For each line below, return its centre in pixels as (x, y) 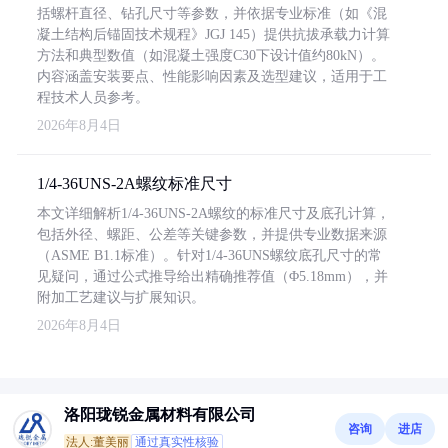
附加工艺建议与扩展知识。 (121, 297)
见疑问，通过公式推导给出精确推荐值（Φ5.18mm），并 (212, 276)
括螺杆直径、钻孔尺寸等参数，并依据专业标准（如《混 (212, 13)
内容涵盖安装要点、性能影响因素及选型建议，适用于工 (212, 76)
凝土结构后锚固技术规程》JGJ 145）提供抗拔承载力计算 (213, 34)
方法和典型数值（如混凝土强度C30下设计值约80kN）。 (211, 55)
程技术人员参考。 (93, 97)
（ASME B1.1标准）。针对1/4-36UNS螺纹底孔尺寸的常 (209, 255)
